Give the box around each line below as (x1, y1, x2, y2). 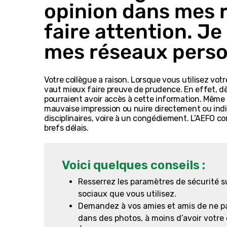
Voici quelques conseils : (62, 158, 205, 172)
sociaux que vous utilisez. (78, 189, 176, 199)
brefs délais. (44, 123, 89, 133)
